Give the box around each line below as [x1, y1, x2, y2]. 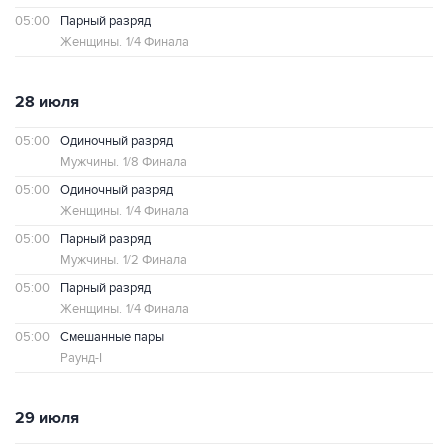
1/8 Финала [123, 154, 187, 170]
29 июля [15, 408, 79, 428]
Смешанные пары [60, 329, 164, 345]
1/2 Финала [123, 252, 187, 268]
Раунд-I [60, 350, 102, 366]
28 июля [15, 92, 79, 112]
